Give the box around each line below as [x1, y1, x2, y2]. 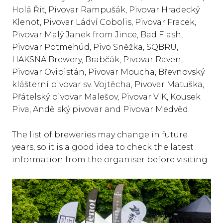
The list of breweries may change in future [12, 129, 188, 139]
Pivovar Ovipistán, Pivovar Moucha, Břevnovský [12, 67, 205, 77]
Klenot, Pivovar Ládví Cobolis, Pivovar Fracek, [12, 17, 196, 27]
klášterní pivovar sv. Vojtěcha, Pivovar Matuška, [12, 79, 204, 89]
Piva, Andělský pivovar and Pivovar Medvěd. [12, 104, 190, 114]
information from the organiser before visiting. [12, 154, 209, 164]
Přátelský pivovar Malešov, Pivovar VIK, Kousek [12, 92, 201, 102]
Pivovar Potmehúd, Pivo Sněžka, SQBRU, [12, 42, 178, 52]
